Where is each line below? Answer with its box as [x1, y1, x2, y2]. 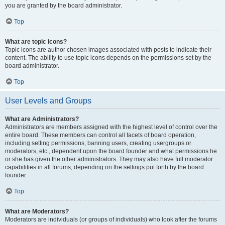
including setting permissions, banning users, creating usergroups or [5, 140, 191, 147]
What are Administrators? [5, 116, 79, 123]
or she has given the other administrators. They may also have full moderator [5, 156, 213, 163]
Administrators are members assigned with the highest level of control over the [5, 124, 217, 131]
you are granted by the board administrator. [5, 2, 122, 9]
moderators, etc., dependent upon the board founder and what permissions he [5, 148, 217, 155]
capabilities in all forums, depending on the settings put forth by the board [5, 164, 204, 171]
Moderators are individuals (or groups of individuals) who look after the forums [5, 216, 217, 223]
